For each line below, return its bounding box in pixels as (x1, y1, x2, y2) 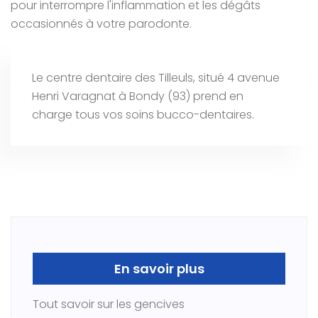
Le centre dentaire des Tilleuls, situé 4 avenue (32, 70, 280, 86)
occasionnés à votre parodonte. (11, 16, 192, 32)
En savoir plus (114, 260, 204, 278)
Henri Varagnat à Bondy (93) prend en (32, 88, 243, 104)
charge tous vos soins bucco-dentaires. (32, 106, 257, 123)
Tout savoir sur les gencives (33, 296, 185, 312)
